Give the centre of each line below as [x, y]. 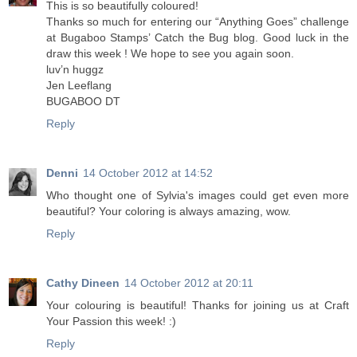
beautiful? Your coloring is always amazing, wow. [169, 211]
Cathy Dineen [83, 282]
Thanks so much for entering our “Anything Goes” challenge [198, 22]
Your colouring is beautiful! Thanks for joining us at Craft [198, 305]
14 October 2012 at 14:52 [148, 173]
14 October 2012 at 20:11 [189, 282]
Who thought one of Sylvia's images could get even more [198, 195]
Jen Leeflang [79, 85]
